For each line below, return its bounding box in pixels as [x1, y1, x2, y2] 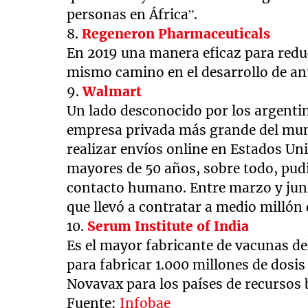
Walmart [82, 83, 142, 100]
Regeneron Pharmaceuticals [82, 25, 271, 43]
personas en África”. [67, 6, 198, 23]
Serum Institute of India [87, 218, 250, 235]
